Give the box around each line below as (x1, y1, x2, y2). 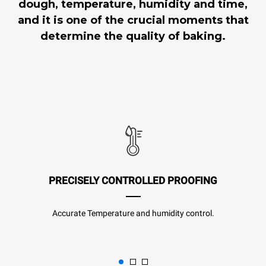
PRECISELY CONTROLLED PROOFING (49, 175, 217, 187)
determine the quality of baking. (40, 29, 226, 43)
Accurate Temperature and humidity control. (52, 208, 214, 218)
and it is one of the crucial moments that (17, 13, 249, 27)
